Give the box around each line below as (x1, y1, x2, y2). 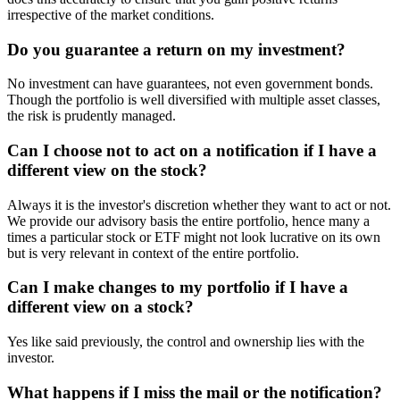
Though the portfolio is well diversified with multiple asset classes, (7, 92, 380, 108)
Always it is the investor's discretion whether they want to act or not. (7, 196, 391, 212)
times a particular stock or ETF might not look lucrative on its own (7, 229, 380, 245)
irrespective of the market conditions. (7, 6, 214, 22)
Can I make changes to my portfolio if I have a (7, 278, 348, 297)
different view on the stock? (7, 160, 207, 179)
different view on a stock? (7, 297, 194, 317)
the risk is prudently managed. (7, 108, 176, 124)
